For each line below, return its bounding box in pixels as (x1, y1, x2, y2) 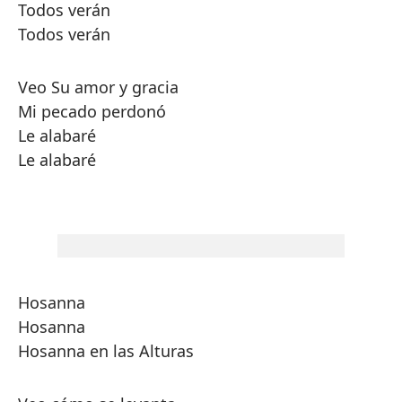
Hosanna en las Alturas (18, 340, 194, 362)
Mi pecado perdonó (18, 100, 166, 122)
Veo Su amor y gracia (18, 76, 179, 98)
